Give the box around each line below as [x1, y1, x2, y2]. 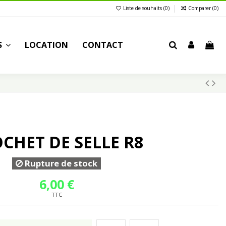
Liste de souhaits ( [122, 5, 165, 12]
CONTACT [82, 39, 124, 50]
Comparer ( [188, 5, 214, 12]
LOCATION [25, 39, 69, 50]
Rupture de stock [23, 157, 97, 169]
